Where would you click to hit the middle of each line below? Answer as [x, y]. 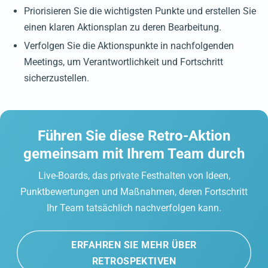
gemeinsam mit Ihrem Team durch [134, 154]
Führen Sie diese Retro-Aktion [134, 136]
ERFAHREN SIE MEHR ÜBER [134, 245]
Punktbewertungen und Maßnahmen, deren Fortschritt [134, 192]
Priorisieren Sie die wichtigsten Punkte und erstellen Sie [140, 11]
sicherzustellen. [57, 78]
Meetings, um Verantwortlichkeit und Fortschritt [124, 62]
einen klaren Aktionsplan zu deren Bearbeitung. [123, 28]
